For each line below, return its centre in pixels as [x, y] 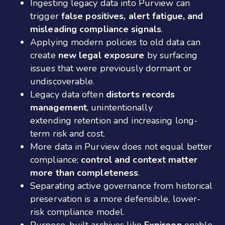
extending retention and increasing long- [114, 120]
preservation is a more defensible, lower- [116, 199]
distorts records [140, 94]
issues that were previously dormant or [111, 68]
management [59, 107]
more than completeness [84, 173]
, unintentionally [120, 107]
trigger [46, 16]
